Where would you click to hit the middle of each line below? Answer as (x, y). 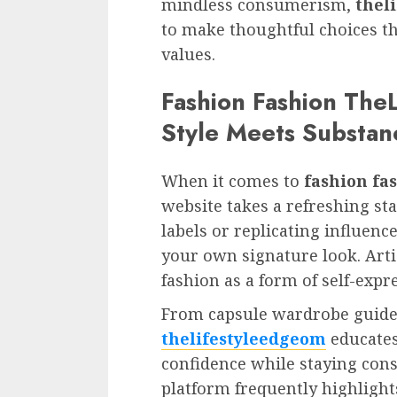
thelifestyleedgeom (244, 338)
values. (188, 54)
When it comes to (233, 180)
